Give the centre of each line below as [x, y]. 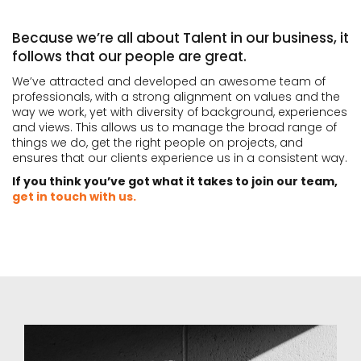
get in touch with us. [74, 197]
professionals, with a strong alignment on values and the [176, 97]
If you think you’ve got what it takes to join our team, [175, 181]
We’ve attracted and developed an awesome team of [169, 81]
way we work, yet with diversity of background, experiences [180, 112]
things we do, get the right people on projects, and [158, 143]
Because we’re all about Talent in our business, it [180, 38]
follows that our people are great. [129, 56]
